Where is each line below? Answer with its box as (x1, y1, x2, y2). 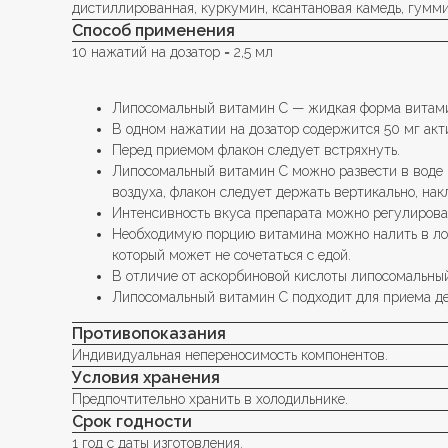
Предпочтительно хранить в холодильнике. (72, 390, 348, 407)
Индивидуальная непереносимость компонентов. (72, 346, 388, 363)
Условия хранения (72, 367, 220, 387)
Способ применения (72, 20, 235, 40)
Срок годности (72, 411, 192, 431)
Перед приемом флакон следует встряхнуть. (112, 141, 400, 158)
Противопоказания (72, 323, 226, 343)
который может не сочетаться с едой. (112, 246, 351, 263)
